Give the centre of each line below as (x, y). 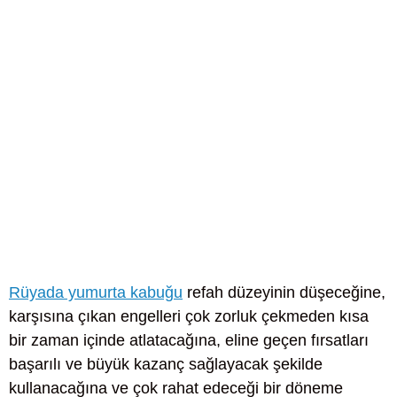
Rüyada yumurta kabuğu (96, 293)
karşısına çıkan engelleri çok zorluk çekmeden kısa (189, 317)
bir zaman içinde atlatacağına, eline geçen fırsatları (189, 341)
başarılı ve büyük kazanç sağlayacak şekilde (166, 365)
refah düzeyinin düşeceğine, (284, 293)
